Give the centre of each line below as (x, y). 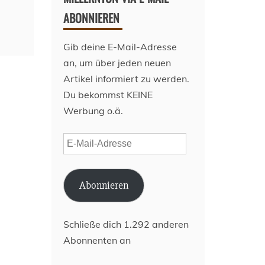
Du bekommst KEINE (108, 95)
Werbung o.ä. (93, 111)
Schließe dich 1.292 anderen (126, 224)
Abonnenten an (97, 240)
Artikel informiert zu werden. (127, 79)
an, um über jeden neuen (117, 63)
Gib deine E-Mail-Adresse (120, 47)
